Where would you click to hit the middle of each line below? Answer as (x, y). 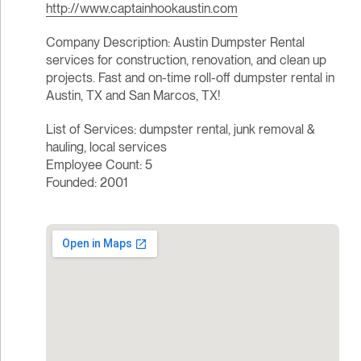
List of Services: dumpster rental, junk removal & (180, 130)
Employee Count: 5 (99, 165)
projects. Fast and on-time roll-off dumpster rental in (190, 78)
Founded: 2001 (86, 183)
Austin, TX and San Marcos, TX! (133, 96)
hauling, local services (106, 147)
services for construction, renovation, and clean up (186, 60)
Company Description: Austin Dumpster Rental (175, 43)
